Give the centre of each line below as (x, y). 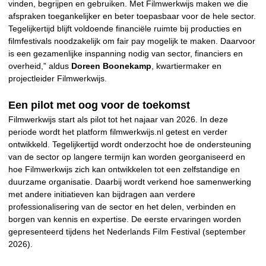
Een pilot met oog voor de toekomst (99, 105)
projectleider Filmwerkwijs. (58, 78)
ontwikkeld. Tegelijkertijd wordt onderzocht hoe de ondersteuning (130, 144)
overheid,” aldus (39, 66)
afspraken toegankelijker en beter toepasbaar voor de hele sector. (132, 16)
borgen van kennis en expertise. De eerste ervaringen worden (125, 219)
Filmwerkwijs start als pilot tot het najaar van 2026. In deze (118, 119)
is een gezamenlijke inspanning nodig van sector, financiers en (126, 53)
